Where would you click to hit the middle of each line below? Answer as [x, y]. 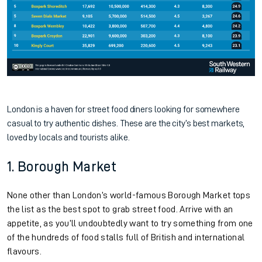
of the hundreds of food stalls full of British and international [126, 238]
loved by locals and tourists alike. [69, 138]
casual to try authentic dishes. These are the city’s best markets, [126, 124]
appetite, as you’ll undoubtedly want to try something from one [130, 224]
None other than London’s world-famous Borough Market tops [129, 196]
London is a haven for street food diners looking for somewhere [123, 110]
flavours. [25, 252]
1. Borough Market [62, 167]
